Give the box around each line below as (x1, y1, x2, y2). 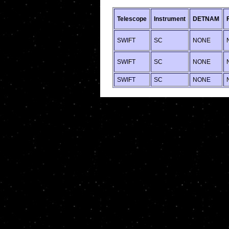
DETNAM (193, 15, 219, 22)
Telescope (117, 15, 147, 22)
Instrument (154, 15, 186, 22)
